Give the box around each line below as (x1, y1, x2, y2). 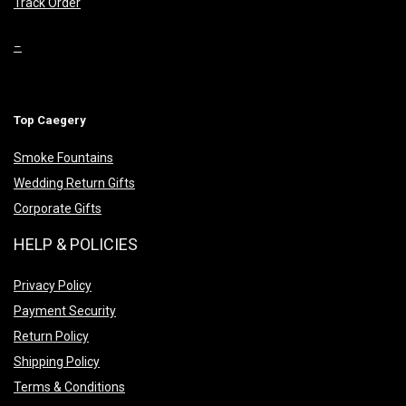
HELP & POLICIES (14, 235, 138, 255)
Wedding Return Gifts (14, 176, 135, 191)
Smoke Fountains (14, 150, 113, 166)
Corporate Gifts (14, 201, 101, 217)
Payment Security (14, 304, 116, 319)
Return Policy (14, 329, 89, 344)
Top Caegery (14, 113, 89, 128)
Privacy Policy (14, 278, 92, 294)
